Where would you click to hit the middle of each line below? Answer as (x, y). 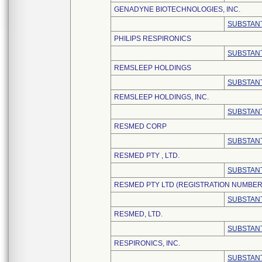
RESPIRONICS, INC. (147, 243)
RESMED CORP (140, 126)
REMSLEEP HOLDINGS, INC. (161, 97)
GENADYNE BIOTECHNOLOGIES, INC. (177, 9)
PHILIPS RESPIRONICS (153, 39)
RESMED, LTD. (138, 214)
